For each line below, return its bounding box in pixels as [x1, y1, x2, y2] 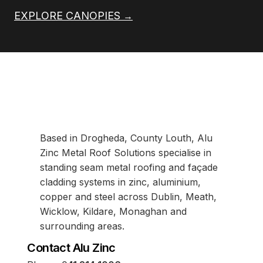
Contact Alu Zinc [27, 241, 116, 255]
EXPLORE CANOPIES [14, 9, 123, 22]
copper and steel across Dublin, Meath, [40, 190, 217, 203]
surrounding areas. [40, 220, 125, 232]
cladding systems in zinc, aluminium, [40, 176, 201, 188]
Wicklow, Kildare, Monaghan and [40, 205, 187, 217]
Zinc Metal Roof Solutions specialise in [40, 146, 212, 159]
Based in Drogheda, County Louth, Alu [40, 131, 213, 144]
